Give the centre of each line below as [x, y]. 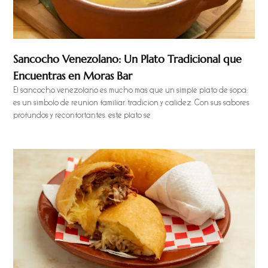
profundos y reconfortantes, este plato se [82, 116]
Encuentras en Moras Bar [73, 76]
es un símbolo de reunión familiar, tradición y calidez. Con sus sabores [132, 103]
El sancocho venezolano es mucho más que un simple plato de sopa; [131, 91]
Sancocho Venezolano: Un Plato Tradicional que [128, 59]
